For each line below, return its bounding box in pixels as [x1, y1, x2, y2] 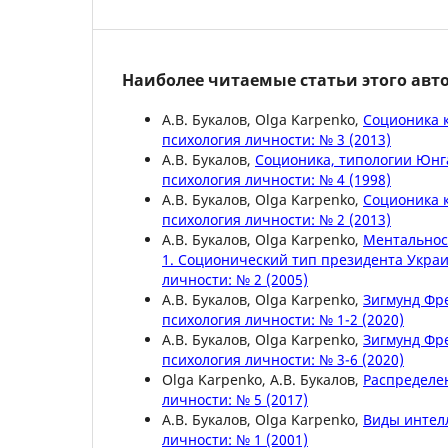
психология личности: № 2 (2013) [162, 209, 391, 229]
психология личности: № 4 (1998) [162, 169, 391, 189]
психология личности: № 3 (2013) [162, 129, 391, 149]
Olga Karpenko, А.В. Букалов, [162, 369, 363, 389]
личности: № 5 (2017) [162, 389, 308, 409]
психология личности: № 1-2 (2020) [162, 309, 404, 329]
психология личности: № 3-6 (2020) [162, 349, 404, 369]
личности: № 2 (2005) [162, 269, 308, 289]
